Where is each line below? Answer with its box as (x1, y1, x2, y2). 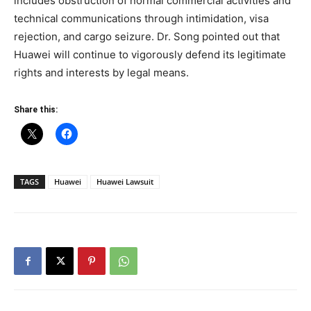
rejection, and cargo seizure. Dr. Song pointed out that (14, 30, 280, 44)
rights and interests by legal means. (14, 66, 189, 80)
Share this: (14, 105, 58, 115)
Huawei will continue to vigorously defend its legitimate (14, 48, 286, 62)
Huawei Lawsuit (96, 176, 153, 187)
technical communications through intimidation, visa (14, 12, 269, 26)
